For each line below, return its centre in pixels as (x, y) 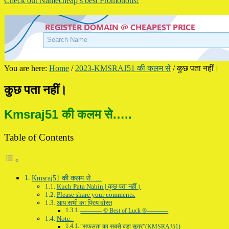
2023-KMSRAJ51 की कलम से (123, 68)
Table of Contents (39, 137)
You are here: (27, 68)
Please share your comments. (96, 194)
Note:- (65, 218)
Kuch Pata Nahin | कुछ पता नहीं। (99, 186)
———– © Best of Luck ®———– (124, 211)
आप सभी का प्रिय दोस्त (84, 202)
